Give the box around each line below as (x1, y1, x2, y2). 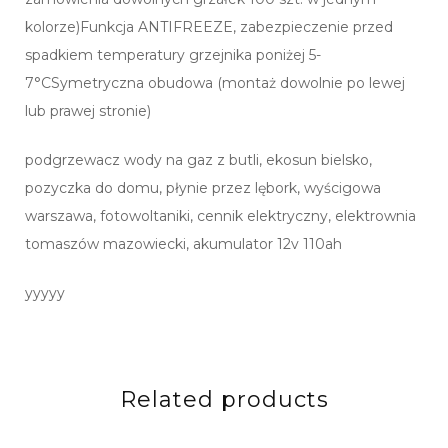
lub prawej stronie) (25, 101, 151, 120)
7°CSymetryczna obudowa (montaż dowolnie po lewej (25, 73, 405, 92)
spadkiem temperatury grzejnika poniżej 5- (25, 45, 321, 64)
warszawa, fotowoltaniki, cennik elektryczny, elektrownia (25, 206, 416, 225)
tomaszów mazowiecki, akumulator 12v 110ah (25, 234, 342, 253)
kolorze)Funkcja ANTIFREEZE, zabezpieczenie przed (25, 17, 393, 36)
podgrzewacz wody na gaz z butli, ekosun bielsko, (25, 150, 372, 169)
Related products (119, 385, 329, 413)
